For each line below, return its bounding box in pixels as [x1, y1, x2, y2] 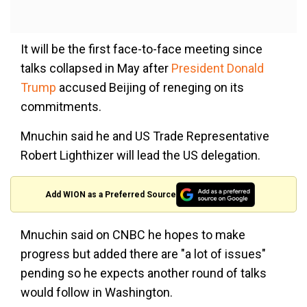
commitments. [21, 99, 101, 114]
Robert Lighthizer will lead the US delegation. [21, 148, 260, 163]
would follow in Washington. [21, 285, 173, 300]
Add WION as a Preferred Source [45, 189, 177, 199]
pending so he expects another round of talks [21, 266, 267, 281]
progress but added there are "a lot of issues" [21, 247, 266, 262]
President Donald [171, 61, 264, 76]
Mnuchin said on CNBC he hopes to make [21, 228, 245, 243]
